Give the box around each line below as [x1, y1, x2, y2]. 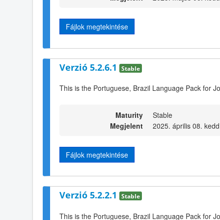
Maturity [115, 110, 143, 120]
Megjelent [110, 120, 143, 131]
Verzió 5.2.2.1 [59, 189, 119, 201]
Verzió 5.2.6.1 [59, 61, 119, 73]
